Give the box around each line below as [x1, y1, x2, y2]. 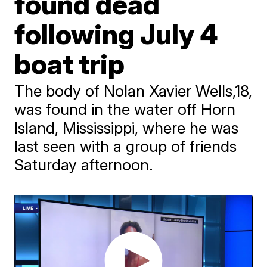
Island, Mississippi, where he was [14, 119, 239, 137]
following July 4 [14, 17, 219, 51]
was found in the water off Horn [14, 100, 236, 119]
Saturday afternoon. [14, 156, 154, 174]
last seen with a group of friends [14, 137, 237, 156]
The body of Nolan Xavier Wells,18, [14, 82, 253, 100]
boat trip [14, 47, 125, 80]
